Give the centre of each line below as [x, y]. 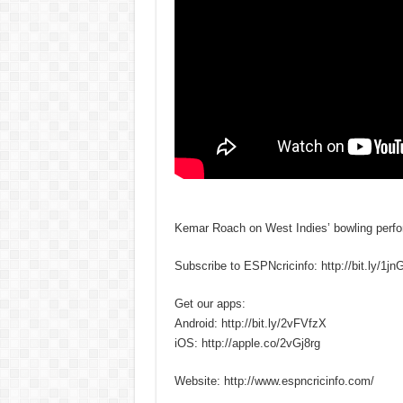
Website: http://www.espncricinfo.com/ [274, 381]
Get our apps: [210, 303]
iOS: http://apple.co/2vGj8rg [247, 343]
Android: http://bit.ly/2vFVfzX [250, 323]
